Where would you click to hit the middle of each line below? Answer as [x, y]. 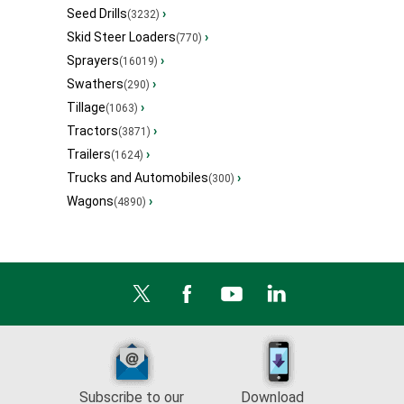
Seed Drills [97, 14]
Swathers [95, 84]
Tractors [92, 131]
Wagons [90, 202]
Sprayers [93, 61]
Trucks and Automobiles [138, 178]
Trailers [89, 155]
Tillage [86, 108]
